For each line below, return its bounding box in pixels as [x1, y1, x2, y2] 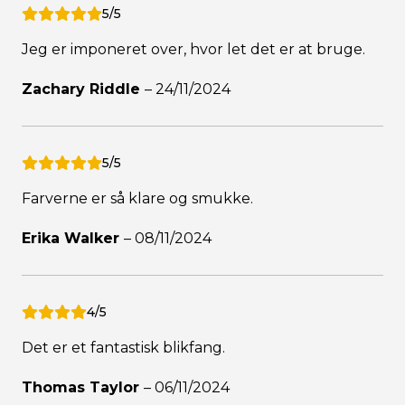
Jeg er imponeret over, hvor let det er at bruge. [22, 41, 365, 59]
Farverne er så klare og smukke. [22, 190, 253, 208]
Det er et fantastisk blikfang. [22, 339, 225, 357]
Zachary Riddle [22, 80, 145, 99]
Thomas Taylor [22, 379, 144, 397]
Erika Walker [22, 230, 124, 248]
